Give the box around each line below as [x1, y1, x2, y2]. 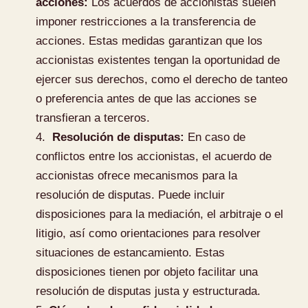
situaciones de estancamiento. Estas [36, 245, 225, 259]
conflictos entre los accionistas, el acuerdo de [36, 149, 272, 163]
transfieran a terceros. [36, 111, 151, 124]
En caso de [184, 130, 246, 144]
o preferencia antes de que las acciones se [36, 91, 257, 105]
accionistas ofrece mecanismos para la [36, 168, 238, 182]
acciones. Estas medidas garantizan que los [36, 34, 263, 47]
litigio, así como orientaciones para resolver [36, 226, 261, 240]
